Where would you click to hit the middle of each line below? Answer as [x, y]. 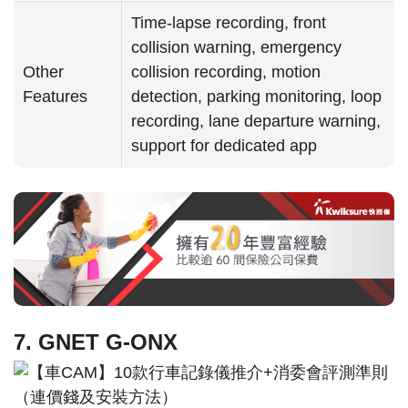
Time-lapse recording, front [229, 23]
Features [55, 97]
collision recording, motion [226, 72]
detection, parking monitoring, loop [256, 97]
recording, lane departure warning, [256, 122]
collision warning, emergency [236, 48]
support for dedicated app [224, 146]
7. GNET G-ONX [96, 342]
